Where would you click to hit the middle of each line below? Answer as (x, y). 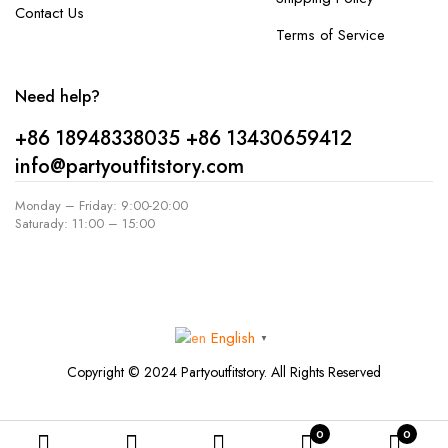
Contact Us (49, 13)
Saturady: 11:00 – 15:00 (85, 223)
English (233, 337)
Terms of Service (330, 35)
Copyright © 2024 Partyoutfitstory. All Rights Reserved (224, 371)
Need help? (57, 96)
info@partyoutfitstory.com (129, 166)
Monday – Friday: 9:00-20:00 (101, 205)
